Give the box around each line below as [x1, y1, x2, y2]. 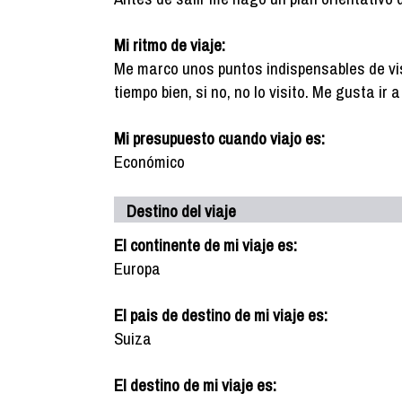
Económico [114, 150, 185, 173]
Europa [114, 257, 161, 280]
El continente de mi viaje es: [114, 233, 297, 257]
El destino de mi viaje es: [114, 373, 276, 397]
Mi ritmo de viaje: [114, 33, 225, 57]
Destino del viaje [127, 199, 236, 223]
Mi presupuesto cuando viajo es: [114, 127, 325, 150]
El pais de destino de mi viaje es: [114, 303, 328, 327]
